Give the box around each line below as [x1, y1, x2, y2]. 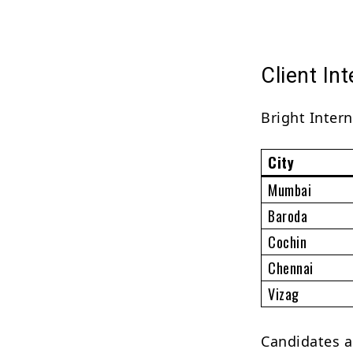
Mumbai [268, 179, 312, 200]
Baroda [268, 205, 308, 226]
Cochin [268, 231, 307, 252]
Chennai [268, 257, 314, 278]
